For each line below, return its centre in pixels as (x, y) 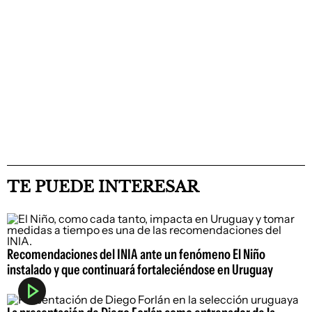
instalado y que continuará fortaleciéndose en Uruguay (140, 270)
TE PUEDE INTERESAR (103, 187)
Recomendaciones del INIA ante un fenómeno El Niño (136, 255)
